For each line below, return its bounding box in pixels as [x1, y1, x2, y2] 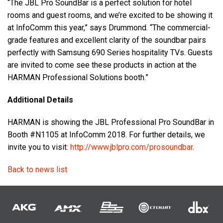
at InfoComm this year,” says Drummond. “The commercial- [7, 23, 211, 33]
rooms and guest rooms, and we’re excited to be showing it [7, 10, 213, 20]
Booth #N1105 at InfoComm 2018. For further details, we [7, 130, 205, 140]
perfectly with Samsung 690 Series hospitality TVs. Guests [7, 48, 213, 58]
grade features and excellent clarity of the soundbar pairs [7, 35, 206, 45]
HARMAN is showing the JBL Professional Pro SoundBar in [7, 117, 214, 127]
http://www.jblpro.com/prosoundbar [70, 142, 193, 152]
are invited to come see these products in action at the [7, 60, 197, 70]
